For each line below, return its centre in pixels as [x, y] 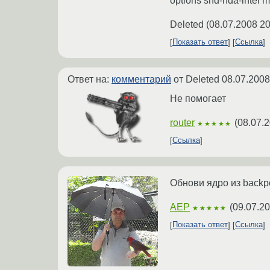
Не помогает [198, 98]
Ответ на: [89, 79]
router [182, 122]
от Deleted [196, 79]
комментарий [141, 79]
